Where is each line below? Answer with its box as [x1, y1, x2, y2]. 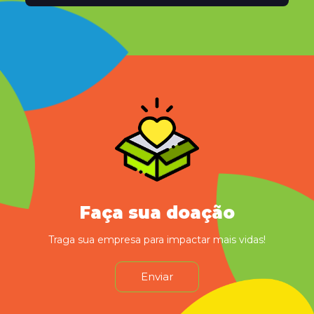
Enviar [141, 270, 173, 284]
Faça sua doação [79, 203, 235, 224]
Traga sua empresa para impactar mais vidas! [48, 233, 266, 247]
